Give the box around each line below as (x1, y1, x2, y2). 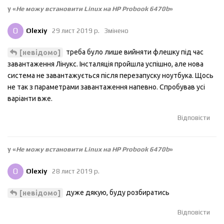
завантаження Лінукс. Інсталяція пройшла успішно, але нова (7, 60, 203, 68)
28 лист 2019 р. (52, 167, 99, 175)
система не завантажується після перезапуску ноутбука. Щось (7, 71, 213, 80)
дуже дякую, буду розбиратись (64, 188, 169, 197)
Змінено (104, 26, 128, 34)
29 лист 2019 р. (52, 26, 99, 34)
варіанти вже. (7, 94, 52, 103)
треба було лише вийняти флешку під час (64, 48, 203, 56)
